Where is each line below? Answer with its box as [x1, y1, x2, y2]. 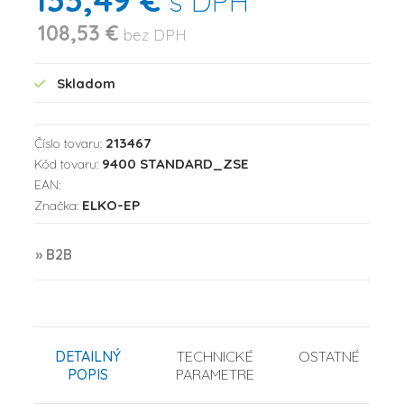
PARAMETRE [176, 365, 255, 383]
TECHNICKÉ [177, 347, 254, 365]
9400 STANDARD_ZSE [102, 155, 249, 172]
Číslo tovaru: [34, 135, 106, 151]
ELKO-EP [82, 197, 140, 214]
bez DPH [119, 25, 187, 44]
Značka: [34, 197, 82, 214]
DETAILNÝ [55, 347, 122, 365]
